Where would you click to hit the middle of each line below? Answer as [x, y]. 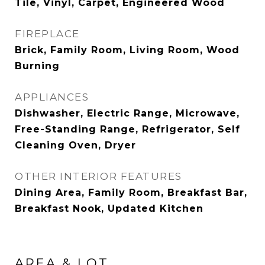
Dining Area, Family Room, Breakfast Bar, [131, 193]
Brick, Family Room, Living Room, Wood [127, 50]
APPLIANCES [52, 97]
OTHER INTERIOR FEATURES [98, 176]
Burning [37, 66]
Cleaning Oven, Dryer [75, 145]
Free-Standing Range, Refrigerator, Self [127, 129]
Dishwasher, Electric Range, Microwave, [127, 113]
